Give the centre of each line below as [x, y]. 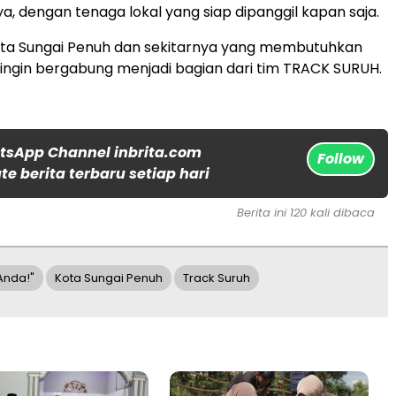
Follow [341, 159]
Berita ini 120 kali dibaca [306, 213]
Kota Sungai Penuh [109, 278]
